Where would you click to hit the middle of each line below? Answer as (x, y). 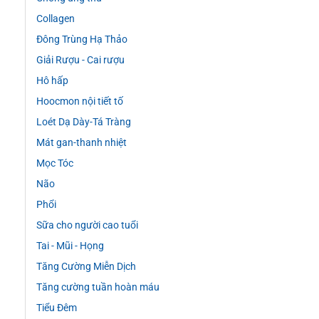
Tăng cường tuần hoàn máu (98, 288)
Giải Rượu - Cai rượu (80, 61)
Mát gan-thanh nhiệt (82, 143)
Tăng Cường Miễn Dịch (86, 267)
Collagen (56, 19)
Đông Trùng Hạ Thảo (82, 40)
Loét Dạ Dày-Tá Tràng (84, 122)
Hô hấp (52, 81)
